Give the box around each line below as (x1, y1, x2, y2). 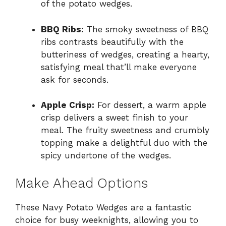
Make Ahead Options (15, 175, 148, 191)
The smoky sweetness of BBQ (84, 24, 208, 34)
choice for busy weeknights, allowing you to (15, 214, 198, 225)
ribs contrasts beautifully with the (41, 36, 184, 47)
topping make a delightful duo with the (41, 138, 207, 148)
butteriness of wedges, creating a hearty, (41, 49, 209, 60)
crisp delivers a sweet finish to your (41, 112, 188, 123)
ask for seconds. (41, 74, 108, 85)
